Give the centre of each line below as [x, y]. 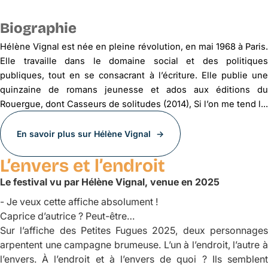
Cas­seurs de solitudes [115, 104]
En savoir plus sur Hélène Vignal [84, 133]
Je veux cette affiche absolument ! [82, 201]
